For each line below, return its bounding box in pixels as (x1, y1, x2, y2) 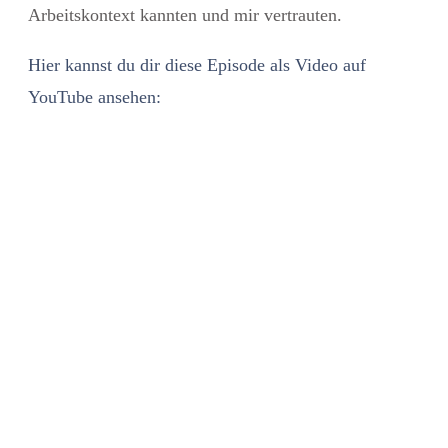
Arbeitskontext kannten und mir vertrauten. (28, 4, 347, 25)
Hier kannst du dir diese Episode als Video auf (28, 54, 366, 75)
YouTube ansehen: (28, 86, 161, 107)
